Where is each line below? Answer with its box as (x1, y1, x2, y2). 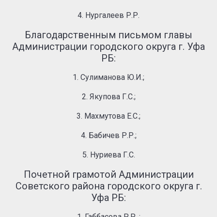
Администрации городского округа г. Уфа (12, 41, 205, 52)
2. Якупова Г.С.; (81, 92, 136, 101)
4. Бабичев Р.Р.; (80, 131, 137, 140)
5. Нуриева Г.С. (82, 150, 135, 159)
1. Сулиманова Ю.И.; (73, 73, 144, 82)
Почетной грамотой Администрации (23, 169, 194, 180)
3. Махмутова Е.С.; (77, 111, 140, 121)
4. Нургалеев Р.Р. (77, 11, 139, 20)
